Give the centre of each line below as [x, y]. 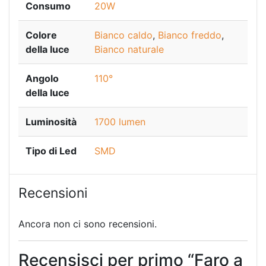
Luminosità [51, 121]
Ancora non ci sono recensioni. [88, 224]
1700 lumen [120, 121]
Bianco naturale [129, 49]
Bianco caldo [123, 35]
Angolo [42, 78]
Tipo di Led [51, 151]
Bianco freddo [190, 35]
